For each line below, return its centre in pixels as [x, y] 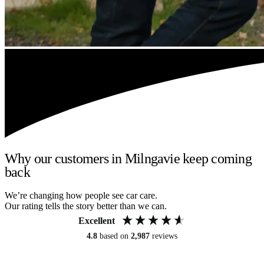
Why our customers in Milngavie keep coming [128, 158]
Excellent [97, 221]
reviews [165, 236]
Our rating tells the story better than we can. [86, 206]
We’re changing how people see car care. [81, 196]
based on [115, 236]
